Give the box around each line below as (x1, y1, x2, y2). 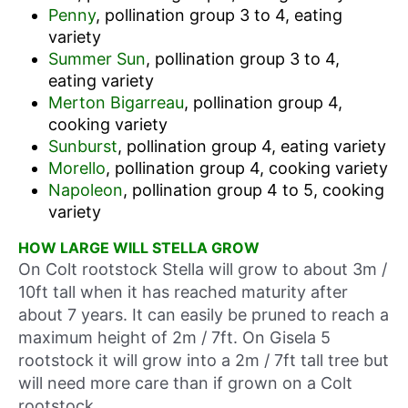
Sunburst (47, 137, 117, 157)
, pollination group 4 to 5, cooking (122, 180, 384, 200)
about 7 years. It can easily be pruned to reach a (18, 304, 389, 324)
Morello (47, 158, 106, 178)
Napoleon (47, 180, 123, 200)
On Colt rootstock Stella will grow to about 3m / (18, 259, 387, 279)
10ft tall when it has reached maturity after (18, 281, 348, 301)
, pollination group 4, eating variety (117, 137, 386, 157)
